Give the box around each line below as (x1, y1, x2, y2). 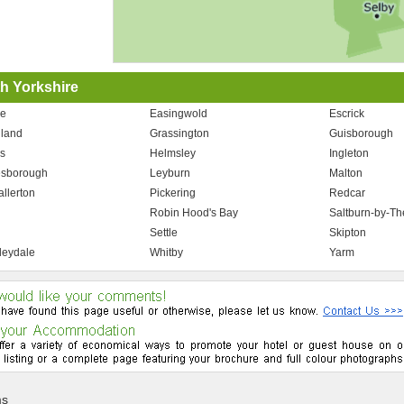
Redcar (329, 187, 366, 199)
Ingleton (329, 147, 370, 160)
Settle (150, 226, 179, 239)
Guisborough (329, 127, 394, 140)
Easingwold (150, 107, 208, 120)
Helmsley (150, 147, 197, 160)
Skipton (329, 226, 367, 239)
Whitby (150, 246, 184, 259)
